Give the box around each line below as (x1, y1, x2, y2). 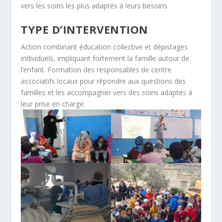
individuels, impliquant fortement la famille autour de (21, 54, 190, 63)
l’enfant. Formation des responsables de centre (21, 65, 172, 75)
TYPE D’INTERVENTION (21, 22, 148, 37)
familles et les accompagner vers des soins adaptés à (21, 88, 193, 98)
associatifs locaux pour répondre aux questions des (21, 76, 186, 86)
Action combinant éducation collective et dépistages (21, 42, 188, 52)
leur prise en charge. (21, 99, 86, 109)
